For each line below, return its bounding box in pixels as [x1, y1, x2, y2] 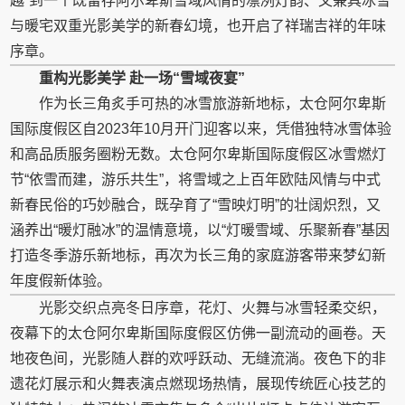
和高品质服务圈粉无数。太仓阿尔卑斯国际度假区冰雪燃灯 [10, 146, 387, 162]
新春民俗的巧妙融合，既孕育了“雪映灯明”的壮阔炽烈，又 [10, 197, 381, 212]
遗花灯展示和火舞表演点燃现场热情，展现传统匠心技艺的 [10, 376, 387, 391]
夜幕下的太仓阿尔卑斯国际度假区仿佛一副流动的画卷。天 [10, 325, 387, 341]
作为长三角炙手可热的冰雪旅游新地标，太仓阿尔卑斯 [39, 96, 387, 111]
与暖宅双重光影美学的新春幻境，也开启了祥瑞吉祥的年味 [10, 18, 387, 33]
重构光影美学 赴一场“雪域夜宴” [39, 71, 246, 86]
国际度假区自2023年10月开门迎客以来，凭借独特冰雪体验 [10, 121, 392, 137]
